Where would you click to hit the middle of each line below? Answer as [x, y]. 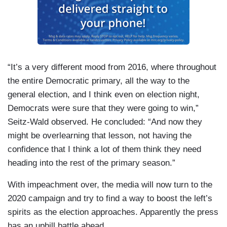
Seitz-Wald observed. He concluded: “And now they [105, 122]
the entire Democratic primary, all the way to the [99, 81]
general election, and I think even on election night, [104, 95]
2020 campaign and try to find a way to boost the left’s [110, 199]
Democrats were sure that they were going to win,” [103, 108]
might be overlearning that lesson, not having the [100, 136]
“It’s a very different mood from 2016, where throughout [112, 67]
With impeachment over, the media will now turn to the [110, 185]
